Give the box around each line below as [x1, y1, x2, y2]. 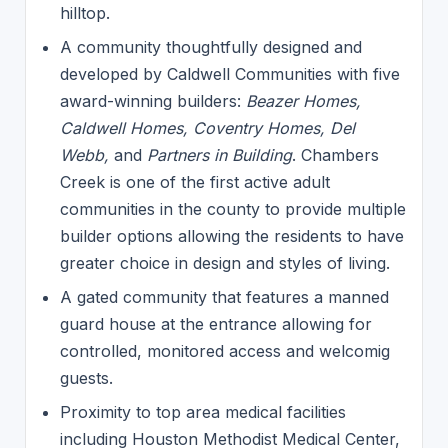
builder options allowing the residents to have [59, 225, 404, 246]
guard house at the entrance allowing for [59, 314, 372, 334]
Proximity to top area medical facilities [59, 402, 346, 423]
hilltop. [59, 2, 115, 23]
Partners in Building [146, 144, 292, 165]
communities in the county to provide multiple [59, 198, 406, 219]
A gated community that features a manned [59, 287, 389, 307]
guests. [59, 368, 113, 388]
